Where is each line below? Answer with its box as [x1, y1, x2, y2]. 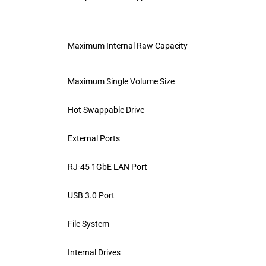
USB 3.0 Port [68, 190, 115, 200]
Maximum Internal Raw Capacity [68, 40, 188, 50]
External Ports [68, 133, 120, 143]
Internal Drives [68, 247, 121, 257]
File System [68, 218, 109, 229]
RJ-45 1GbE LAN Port [68, 161, 147, 172]
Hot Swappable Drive [68, 104, 144, 115]
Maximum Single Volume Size [68, 76, 175, 86]
